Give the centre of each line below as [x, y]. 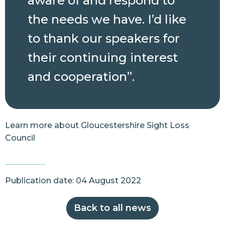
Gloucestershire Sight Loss [135, 125]
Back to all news [113, 208]
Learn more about [43, 125]
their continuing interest [103, 57]
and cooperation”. [81, 76]
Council [20, 138]
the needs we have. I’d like [107, 19]
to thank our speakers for [104, 38]
